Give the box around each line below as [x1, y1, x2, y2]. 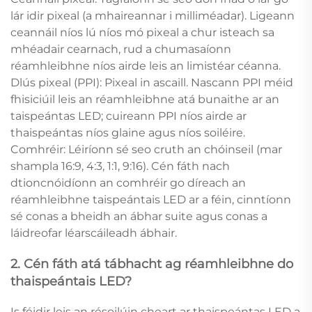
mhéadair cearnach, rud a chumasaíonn [10, 42, 231, 56]
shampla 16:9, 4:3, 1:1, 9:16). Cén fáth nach [10, 159, 230, 173]
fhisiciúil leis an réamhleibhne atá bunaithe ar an [10, 92, 279, 106]
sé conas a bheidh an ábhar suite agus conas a [10, 209, 267, 223]
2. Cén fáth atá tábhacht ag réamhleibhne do [10, 256, 293, 272]
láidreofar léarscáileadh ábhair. [10, 226, 177, 240]
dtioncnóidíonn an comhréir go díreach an [10, 175, 246, 189]
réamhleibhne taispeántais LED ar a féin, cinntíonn [10, 192, 291, 206]
